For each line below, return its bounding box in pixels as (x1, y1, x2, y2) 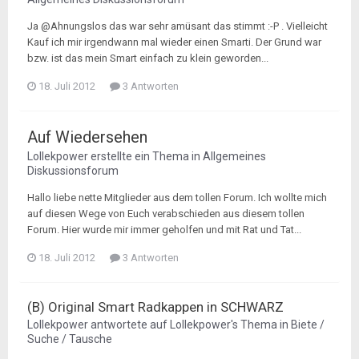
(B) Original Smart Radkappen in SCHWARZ (27, 299, 284, 315)
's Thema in (231, 318, 291, 331)
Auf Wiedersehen (27, 127, 147, 147)
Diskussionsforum (27, 164, 119, 177)
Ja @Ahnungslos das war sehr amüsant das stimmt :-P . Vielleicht (27, 20, 328, 32)
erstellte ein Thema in (88, 150, 203, 163)
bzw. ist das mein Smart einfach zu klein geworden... (27, 52, 268, 64)
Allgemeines (203, 150, 266, 163)
